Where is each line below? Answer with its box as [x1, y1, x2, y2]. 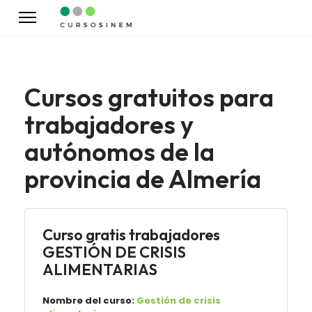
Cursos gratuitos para [24, 81, 274, 113]
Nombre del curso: [42, 294, 134, 307]
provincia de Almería [24, 163, 261, 194]
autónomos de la [24, 136, 214, 167]
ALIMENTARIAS [42, 260, 157, 279]
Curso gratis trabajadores [42, 225, 220, 244]
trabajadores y [24, 109, 194, 140]
